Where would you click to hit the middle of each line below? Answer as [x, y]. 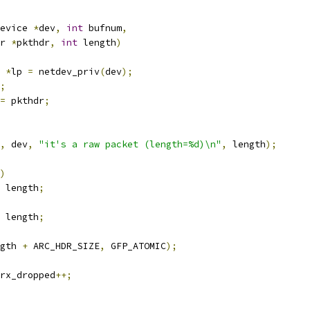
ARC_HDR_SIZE [64, 246]
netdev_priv [66, 72]
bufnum [102, 28]
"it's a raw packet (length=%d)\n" [130, 144]
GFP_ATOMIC [136, 246]
